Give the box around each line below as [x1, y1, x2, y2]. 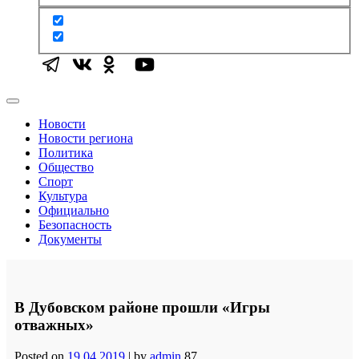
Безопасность [38, 218, 111, 232]
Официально [38, 204, 109, 218]
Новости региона [38, 131, 133, 146]
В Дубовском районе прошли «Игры [14, 299, 270, 317]
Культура [38, 189, 87, 204]
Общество [38, 160, 94, 175]
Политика [38, 146, 93, 160]
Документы [38, 232, 102, 247]
